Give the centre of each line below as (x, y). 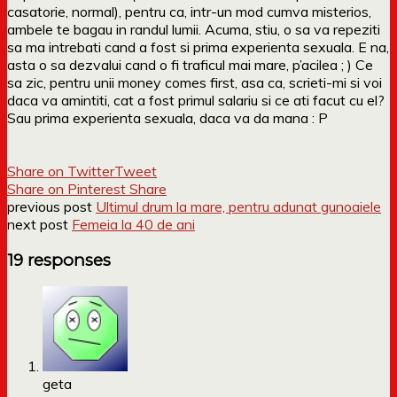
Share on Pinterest (66, 188)
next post (39, 224)
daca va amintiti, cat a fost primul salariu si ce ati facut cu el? (196, 100)
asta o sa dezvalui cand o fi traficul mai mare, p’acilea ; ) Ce (190, 64)
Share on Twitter (61, 171)
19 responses (59, 260)
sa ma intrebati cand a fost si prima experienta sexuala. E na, (198, 47)
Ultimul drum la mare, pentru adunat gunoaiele (238, 206)
